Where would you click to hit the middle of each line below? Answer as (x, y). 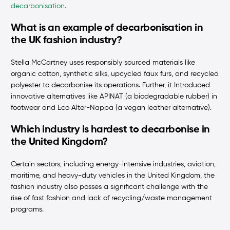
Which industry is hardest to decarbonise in (110, 130)
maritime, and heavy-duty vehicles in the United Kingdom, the (112, 176)
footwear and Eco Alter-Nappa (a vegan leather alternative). (111, 108)
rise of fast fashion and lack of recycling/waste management (111, 198)
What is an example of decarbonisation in (107, 28)
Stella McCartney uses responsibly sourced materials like (103, 63)
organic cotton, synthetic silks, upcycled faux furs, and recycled (114, 74)
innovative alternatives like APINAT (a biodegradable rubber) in (114, 97)
